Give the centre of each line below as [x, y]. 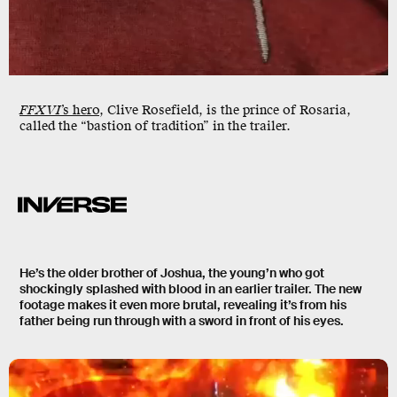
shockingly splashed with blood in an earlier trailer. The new [191, 289]
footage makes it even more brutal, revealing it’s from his [183, 305]
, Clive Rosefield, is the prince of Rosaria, [225, 111]
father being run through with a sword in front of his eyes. [182, 321]
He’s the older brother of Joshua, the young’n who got [172, 273]
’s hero [80, 111]
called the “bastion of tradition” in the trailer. [155, 127]
